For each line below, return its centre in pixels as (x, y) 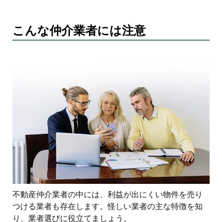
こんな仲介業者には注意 (79, 31)
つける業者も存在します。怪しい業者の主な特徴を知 (108, 206)
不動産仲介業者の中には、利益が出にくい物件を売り (108, 194)
